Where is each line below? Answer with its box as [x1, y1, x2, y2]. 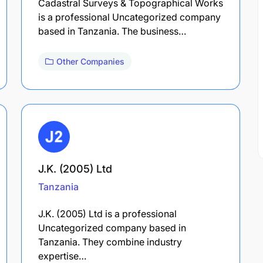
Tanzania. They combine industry [38, 235, 182, 248]
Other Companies [56, 56, 124, 66]
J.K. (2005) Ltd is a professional [38, 207, 177, 220]
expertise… [38, 249, 86, 262]
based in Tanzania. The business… [38, 25, 186, 37]
